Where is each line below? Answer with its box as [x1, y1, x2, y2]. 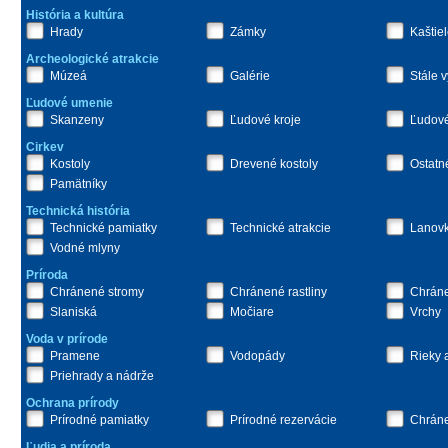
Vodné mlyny [50, 241, 120, 255]
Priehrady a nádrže [50, 369, 154, 383]
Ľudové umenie [26, 96, 113, 110]
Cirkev [26, 140, 64, 154]
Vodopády [230, 349, 285, 363]
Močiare [230, 305, 274, 319]
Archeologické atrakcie [26, 52, 159, 66]
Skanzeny [50, 113, 104, 127]
